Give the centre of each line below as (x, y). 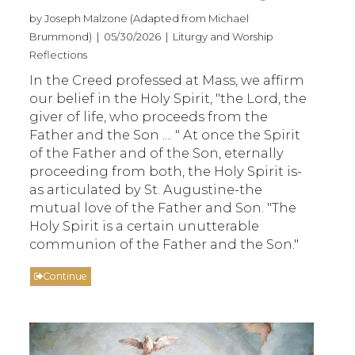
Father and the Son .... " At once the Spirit (165, 134)
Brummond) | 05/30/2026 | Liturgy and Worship (152, 36)
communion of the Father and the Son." (164, 244)
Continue (65, 276)
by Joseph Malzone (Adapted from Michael (139, 18)
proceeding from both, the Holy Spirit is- (166, 171)
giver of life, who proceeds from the (149, 116)
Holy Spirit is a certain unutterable (145, 225)
